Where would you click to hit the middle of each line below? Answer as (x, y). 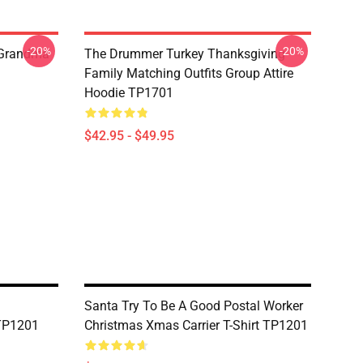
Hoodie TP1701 (129, 93)
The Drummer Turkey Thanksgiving (185, 54)
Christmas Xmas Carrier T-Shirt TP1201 (196, 325)
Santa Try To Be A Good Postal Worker (194, 306)
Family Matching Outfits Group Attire (189, 73)
